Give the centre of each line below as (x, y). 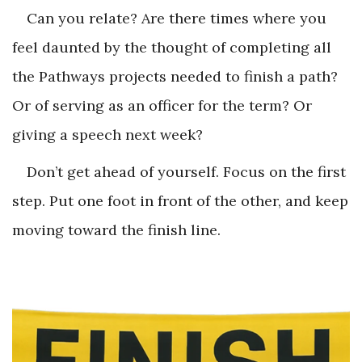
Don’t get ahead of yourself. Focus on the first (186, 171)
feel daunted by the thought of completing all (172, 47)
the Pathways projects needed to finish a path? (175, 76)
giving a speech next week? (107, 134)
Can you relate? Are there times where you (177, 18)
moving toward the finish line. (116, 229)
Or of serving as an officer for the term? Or (162, 105)
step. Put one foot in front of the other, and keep (180, 200)
